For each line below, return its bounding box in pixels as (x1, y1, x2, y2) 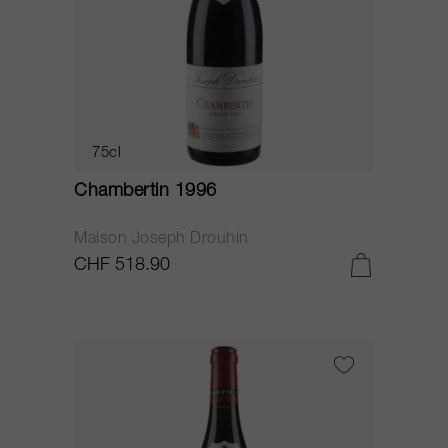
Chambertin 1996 (74, 183, 217, 201)
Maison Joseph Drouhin (74, 232, 249, 248)
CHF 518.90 (74, 257, 170, 275)
